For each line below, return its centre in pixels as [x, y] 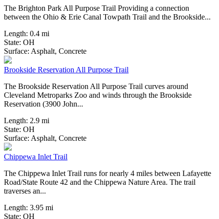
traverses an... [25, 191]
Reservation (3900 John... [44, 104]
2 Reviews [121, 50]
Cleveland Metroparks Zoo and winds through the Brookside [98, 95]
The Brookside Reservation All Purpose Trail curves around [96, 87]
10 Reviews [123, 137]
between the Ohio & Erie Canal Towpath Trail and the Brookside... [107, 17]
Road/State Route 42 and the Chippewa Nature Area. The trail [100, 182]
